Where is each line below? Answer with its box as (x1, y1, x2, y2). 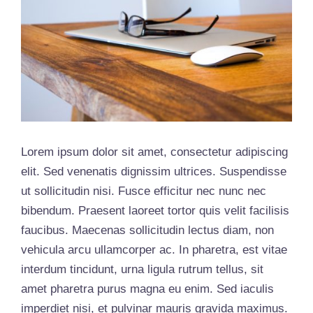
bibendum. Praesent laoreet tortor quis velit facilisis (21, 203, 289, 217)
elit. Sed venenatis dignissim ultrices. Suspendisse (21, 164, 286, 178)
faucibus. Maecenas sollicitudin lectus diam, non (21, 223, 274, 237)
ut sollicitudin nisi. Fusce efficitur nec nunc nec (21, 184, 266, 198)
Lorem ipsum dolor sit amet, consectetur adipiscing (21, 145, 288, 159)
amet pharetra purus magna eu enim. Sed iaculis (21, 282, 274, 296)
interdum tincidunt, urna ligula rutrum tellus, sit (21, 262, 263, 276)
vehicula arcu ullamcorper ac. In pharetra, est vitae (21, 242, 287, 256)
